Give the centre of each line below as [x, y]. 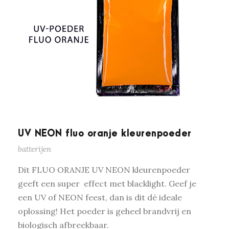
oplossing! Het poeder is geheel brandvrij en [105, 211]
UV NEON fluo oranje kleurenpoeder [105, 134]
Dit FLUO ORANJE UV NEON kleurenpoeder [104, 170]
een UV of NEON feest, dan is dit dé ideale [100, 198]
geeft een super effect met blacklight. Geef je [107, 184]
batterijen [35, 149]
